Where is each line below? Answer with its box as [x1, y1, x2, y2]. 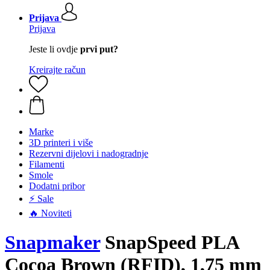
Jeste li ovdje [29, 44, 80, 54]
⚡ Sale [29, 193, 54, 204]
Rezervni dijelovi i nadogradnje [29, 148, 148, 159]
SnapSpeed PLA [100, 231, 239, 254]
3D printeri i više [29, 137, 93, 148]
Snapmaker [5, 231, 100, 254]
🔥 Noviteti [29, 208, 72, 218]
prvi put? [80, 44, 118, 54]
